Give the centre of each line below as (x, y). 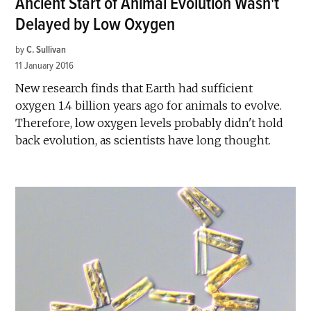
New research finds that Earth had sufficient (134, 88)
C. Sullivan (47, 49)
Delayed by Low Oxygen (95, 24)
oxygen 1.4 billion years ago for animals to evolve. (149, 105)
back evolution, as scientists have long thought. (143, 140)
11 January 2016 (45, 65)
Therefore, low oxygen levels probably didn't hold (150, 123)
